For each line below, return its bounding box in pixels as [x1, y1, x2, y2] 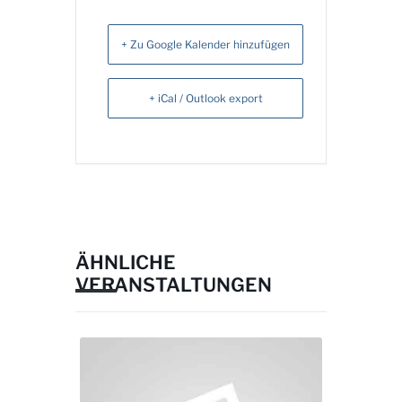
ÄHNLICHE [75, 251, 176, 274]
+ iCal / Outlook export [148, 92, 263, 105]
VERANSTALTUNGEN [75, 274, 272, 296]
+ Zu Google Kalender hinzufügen [121, 38, 290, 51]
